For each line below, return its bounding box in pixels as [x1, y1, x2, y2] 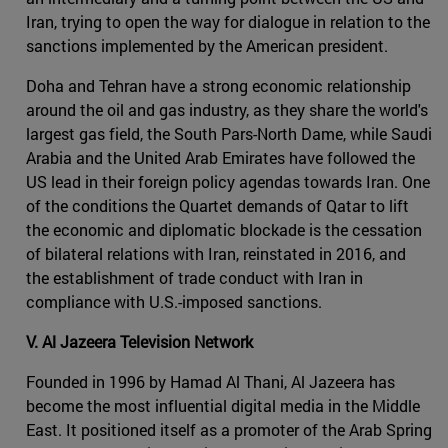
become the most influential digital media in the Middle [26, 394, 420, 416]
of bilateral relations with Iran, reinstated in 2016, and [26, 242, 406, 264]
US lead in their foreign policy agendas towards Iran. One [26, 170, 430, 192]
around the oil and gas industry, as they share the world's [26, 98, 428, 120]
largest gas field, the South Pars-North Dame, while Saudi [26, 122, 432, 144]
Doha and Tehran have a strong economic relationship [26, 74, 411, 96]
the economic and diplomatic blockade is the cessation [26, 218, 422, 240]
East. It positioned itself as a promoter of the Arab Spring [26, 418, 432, 440]
